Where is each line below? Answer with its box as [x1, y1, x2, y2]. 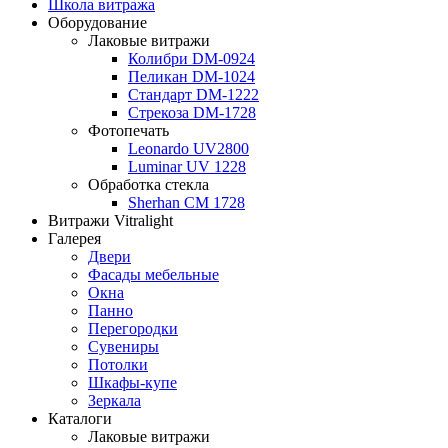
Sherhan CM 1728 [128, 194, 245, 212]
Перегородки [88, 320, 178, 338]
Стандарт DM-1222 [128, 86, 259, 104]
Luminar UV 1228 [128, 158, 246, 176]
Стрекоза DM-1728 [128, 104, 256, 122]
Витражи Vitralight [48, 212, 173, 230]
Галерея [48, 230, 101, 248]
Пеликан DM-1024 [128, 68, 255, 86]
